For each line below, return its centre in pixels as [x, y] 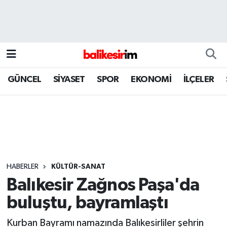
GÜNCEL [25, 79]
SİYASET [69, 79]
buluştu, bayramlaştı [87, 203]
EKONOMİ [151, 79]
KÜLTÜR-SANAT [78, 166]
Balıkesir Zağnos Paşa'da [103, 185]
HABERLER [22, 166]
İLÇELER [199, 79]
